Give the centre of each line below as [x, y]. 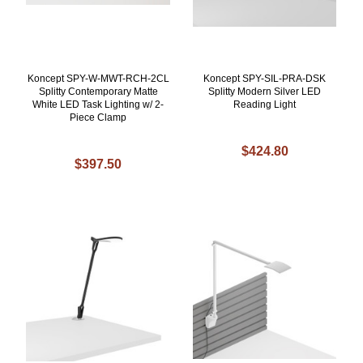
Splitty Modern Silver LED [265, 92]
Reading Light [265, 105]
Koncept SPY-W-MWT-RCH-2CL [98, 79]
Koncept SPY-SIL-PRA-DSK [265, 79]
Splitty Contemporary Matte [98, 92]
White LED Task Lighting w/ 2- [98, 105]
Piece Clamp [98, 118]
